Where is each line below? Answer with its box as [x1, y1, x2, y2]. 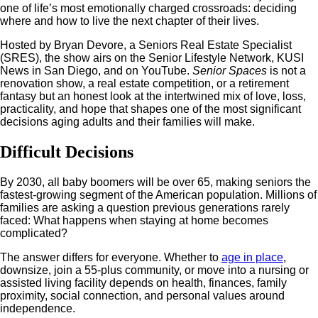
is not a [267, 65, 306, 77]
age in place [221, 251, 283, 264]
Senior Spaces [192, 65, 267, 77]
